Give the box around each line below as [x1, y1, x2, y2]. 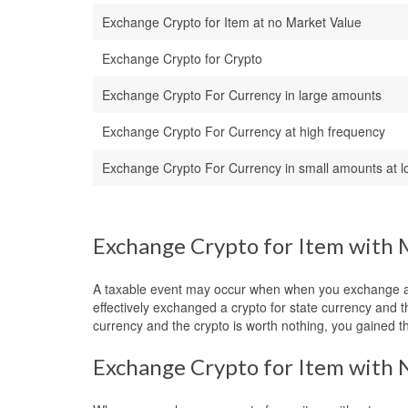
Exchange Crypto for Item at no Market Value [102, 12, 362, 31]
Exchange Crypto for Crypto [102, 48, 262, 67]
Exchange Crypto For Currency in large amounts [102, 85, 382, 104]
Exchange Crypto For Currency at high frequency [102, 121, 385, 140]
